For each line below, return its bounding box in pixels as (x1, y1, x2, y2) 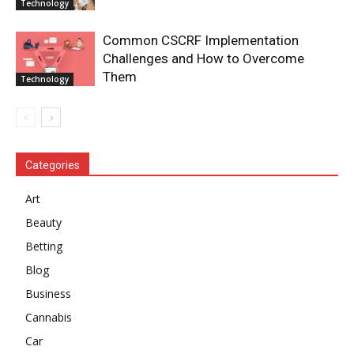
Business (25, 286, 71, 302)
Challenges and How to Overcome (103, 51, 304, 67)
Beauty (25, 215, 62, 231)
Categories (25, 159, 80, 172)
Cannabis (25, 310, 72, 326)
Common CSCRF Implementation (103, 32, 299, 49)
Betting (25, 239, 62, 254)
